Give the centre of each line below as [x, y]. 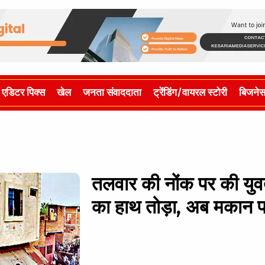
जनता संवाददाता [112, 93]
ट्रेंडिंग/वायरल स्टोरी [190, 93]
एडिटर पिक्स [23, 93]
